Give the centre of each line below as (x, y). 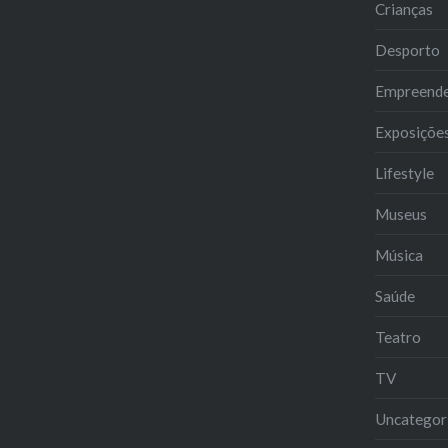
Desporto (407, 50)
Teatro (397, 337)
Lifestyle (404, 173)
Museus (400, 214)
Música (398, 255)
